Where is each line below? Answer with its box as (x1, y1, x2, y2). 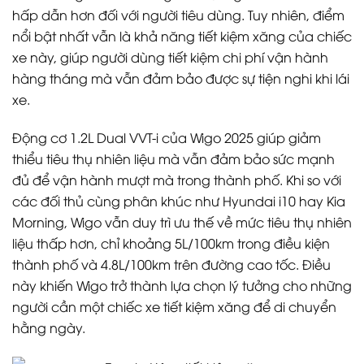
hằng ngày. (12, 318, 85, 336)
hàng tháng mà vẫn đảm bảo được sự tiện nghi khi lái (12, 69, 349, 88)
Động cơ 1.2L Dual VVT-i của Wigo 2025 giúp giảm (12, 128, 321, 146)
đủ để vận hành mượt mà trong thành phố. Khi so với (12, 170, 341, 188)
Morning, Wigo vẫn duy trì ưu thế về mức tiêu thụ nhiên (12, 212, 352, 231)
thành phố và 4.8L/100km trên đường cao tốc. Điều (12, 254, 331, 273)
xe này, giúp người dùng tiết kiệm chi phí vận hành (12, 48, 328, 67)
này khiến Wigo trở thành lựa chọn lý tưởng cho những (12, 275, 352, 294)
